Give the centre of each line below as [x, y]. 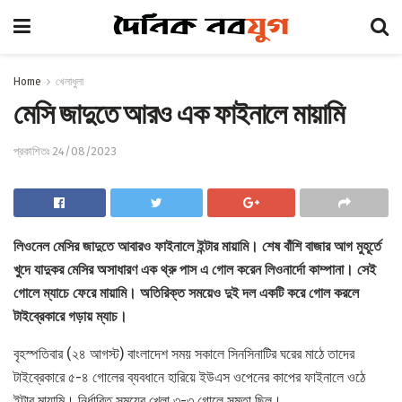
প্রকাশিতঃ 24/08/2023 [65, 151]
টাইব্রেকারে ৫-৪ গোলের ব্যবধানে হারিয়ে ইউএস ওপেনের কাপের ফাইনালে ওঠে [189, 377]
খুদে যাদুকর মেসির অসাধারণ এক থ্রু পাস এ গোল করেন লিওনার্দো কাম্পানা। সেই [195, 269]
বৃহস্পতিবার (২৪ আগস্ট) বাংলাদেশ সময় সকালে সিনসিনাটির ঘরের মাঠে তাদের [184, 354]
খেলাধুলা [70, 82]
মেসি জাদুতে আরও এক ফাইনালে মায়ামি [179, 114]
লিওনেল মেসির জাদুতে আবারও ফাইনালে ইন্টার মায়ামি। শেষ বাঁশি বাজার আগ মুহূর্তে [197, 246]
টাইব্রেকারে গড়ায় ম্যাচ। [72, 316]
